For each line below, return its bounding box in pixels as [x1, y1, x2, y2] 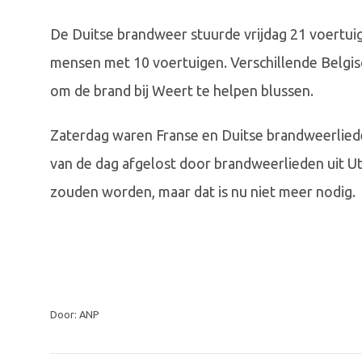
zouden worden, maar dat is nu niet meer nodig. [50, 183, 356, 200]
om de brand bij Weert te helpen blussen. [50, 82, 314, 99]
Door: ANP [50, 309, 99, 321]
